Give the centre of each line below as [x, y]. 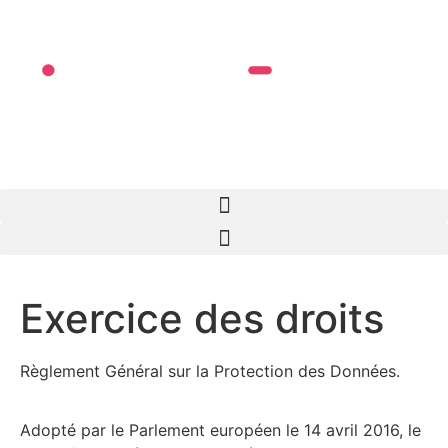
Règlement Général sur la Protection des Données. [210, 371]
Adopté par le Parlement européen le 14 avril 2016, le [220, 429]
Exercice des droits [202, 319]
